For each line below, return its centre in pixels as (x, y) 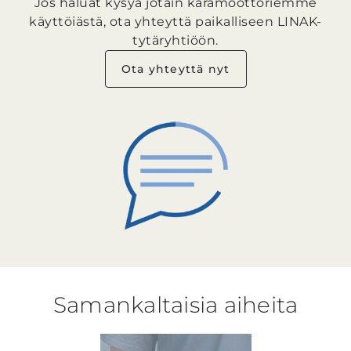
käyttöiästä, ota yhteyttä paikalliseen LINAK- (175, 21)
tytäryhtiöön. (175, 40)
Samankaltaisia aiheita (175, 305)
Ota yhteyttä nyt (175, 69)
